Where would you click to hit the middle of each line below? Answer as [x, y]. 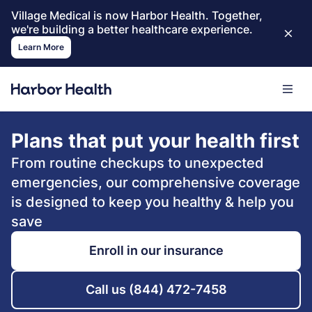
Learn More [41, 47]
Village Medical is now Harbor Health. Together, [137, 15]
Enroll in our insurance [156, 250]
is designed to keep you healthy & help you [153, 202]
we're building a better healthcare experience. [132, 29]
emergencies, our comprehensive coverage [156, 182]
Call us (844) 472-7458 [156, 289]
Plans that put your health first [155, 141]
